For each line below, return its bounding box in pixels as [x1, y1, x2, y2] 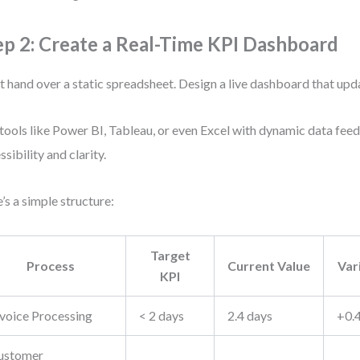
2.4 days [227, 308, 273, 323]
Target [149, 247, 190, 263]
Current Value [227, 258, 311, 273]
